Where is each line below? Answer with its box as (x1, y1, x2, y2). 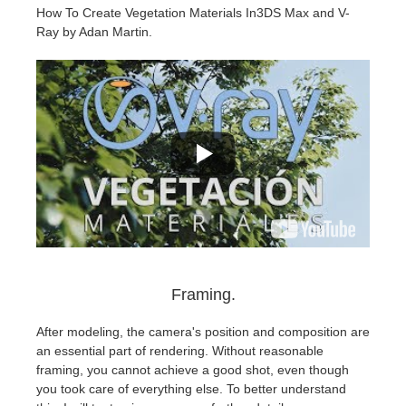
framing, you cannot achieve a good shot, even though (36, 362, 349, 377)
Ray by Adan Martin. (36, 24, 152, 39)
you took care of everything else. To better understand (36, 381, 346, 396)
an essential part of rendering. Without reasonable (36, 343, 324, 358)
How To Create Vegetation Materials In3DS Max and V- (36, 5, 350, 20)
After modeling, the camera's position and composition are (36, 324, 370, 339)
